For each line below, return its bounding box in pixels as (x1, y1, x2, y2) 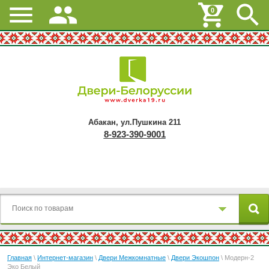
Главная (7, 254, 32, 261)
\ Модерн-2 (219, 254, 254, 261)
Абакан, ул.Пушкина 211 (88, 118, 181, 127)
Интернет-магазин (37, 254, 93, 261)
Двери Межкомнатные (98, 254, 166, 261)
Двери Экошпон (171, 254, 219, 261)
